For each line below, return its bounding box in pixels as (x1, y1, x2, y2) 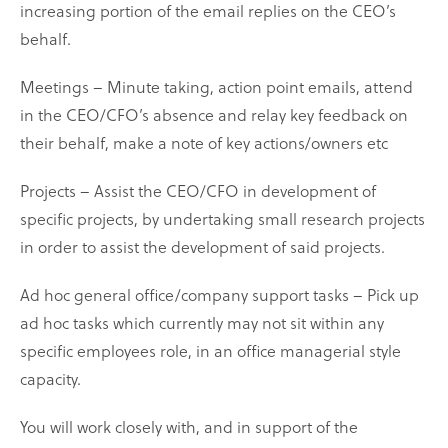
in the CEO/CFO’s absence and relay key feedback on (20, 103, 408, 127)
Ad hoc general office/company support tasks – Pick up (20, 283, 419, 307)
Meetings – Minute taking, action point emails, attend (20, 75, 413, 99)
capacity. (20, 367, 81, 391)
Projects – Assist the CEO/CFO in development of (20, 179, 376, 203)
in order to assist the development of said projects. (20, 235, 385, 259)
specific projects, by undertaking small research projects (20, 207, 425, 231)
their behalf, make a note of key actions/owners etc (20, 131, 388, 155)
